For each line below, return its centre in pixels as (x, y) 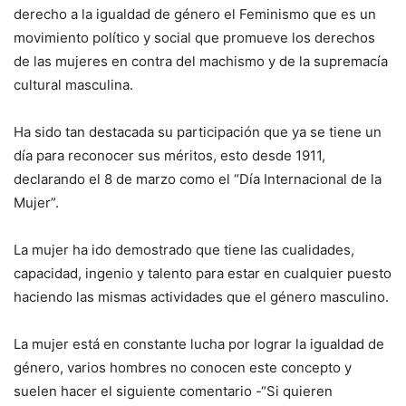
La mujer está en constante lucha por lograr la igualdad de (199, 344)
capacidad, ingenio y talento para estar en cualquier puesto (203, 273)
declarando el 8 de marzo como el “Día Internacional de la (198, 179)
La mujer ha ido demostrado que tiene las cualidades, (184, 250)
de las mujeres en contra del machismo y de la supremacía (201, 61)
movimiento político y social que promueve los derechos (194, 38)
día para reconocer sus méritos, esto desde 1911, (169, 155)
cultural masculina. (73, 85)
